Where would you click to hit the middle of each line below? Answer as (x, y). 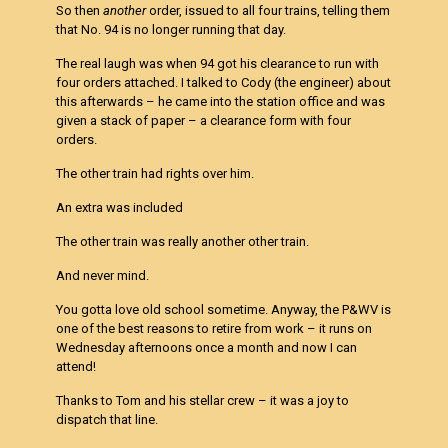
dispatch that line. (107, 419)
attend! (76, 366)
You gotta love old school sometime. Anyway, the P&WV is (224, 309)
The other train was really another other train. (183, 241)
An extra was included (120, 207)
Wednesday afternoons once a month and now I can (207, 347)
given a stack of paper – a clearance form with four (204, 120)
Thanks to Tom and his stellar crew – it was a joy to (203, 400)
